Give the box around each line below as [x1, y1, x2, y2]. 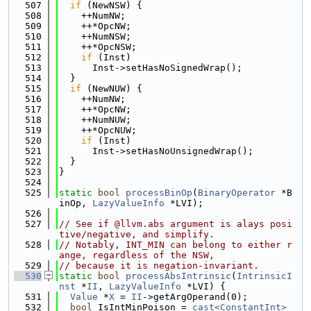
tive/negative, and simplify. [59, 229, 215, 239]
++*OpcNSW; [59, 42, 137, 52]
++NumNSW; [59, 31, 131, 42]
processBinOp [126, 187, 192, 198]
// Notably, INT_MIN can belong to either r [59, 239, 292, 250]
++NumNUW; [59, 115, 131, 125]
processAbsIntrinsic [126, 271, 231, 281]
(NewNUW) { [81, 83, 142, 94]
